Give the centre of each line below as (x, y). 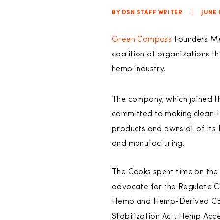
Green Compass (142, 40)
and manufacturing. (150, 144)
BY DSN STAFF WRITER (147, 13)
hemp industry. (141, 69)
